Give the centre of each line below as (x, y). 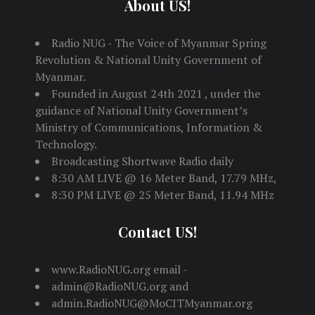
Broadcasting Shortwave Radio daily (142, 161)
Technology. (66, 144)
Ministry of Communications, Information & (149, 128)
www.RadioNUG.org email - (120, 270)
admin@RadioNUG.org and (120, 287)
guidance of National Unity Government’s (141, 111)
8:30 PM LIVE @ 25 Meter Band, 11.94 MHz (163, 195)
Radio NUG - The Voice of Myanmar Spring (159, 43)
